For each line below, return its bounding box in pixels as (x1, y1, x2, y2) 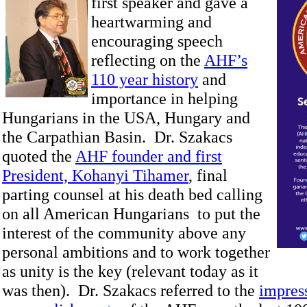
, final (188, 166, 228, 184)
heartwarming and (91, 12, 212, 31)
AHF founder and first (75, 147, 222, 165)
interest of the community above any (2, 223, 246, 242)
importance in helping (91, 89, 238, 108)
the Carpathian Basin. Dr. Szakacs (2, 127, 232, 146)
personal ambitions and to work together (2, 243, 270, 261)
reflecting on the (91, 51, 204, 69)
